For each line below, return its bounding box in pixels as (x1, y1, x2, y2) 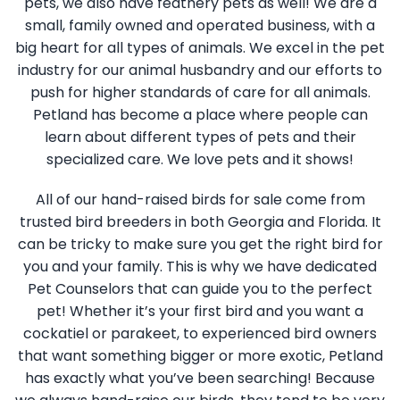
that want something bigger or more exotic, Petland (17, 346, 383, 367)
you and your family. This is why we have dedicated (23, 256, 377, 278)
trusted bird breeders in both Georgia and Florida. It (19, 212, 381, 233)
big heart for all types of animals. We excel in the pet (15, 37, 385, 59)
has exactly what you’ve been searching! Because (25, 368, 375, 389)
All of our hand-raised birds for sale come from (35, 189, 365, 211)
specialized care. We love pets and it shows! (46, 149, 354, 171)
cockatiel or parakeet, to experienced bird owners (23, 323, 377, 345)
